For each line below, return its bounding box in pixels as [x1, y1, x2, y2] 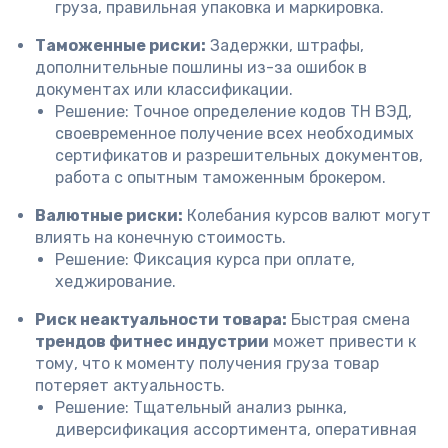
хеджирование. [55, 272, 176, 291]
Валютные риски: [35, 206, 183, 225]
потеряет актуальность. [35, 376, 225, 395]
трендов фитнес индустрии [35, 332, 269, 351]
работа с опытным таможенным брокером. [55, 168, 386, 187]
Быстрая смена [287, 310, 410, 329]
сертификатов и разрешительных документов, [55, 146, 423, 165]
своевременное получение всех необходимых [55, 124, 414, 143]
